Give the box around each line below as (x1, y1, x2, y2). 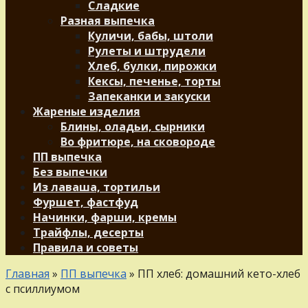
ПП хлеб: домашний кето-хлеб (137, 266, 300, 281)
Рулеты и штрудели (88, 43, 206, 58)
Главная (5, 266, 49, 281)
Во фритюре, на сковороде (60, 134, 215, 149)
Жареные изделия (33, 104, 140, 119)
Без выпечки (33, 164, 107, 179)
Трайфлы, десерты (33, 225, 144, 240)
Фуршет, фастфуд (33, 195, 138, 210)
